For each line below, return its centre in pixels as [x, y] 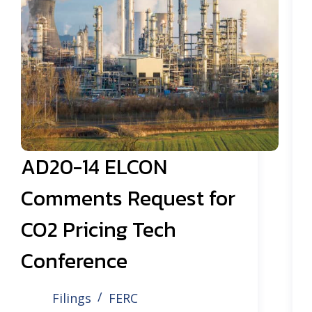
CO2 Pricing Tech [99, 229]
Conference [74, 260]
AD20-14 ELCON [94, 166]
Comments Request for [128, 198]
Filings [72, 298]
